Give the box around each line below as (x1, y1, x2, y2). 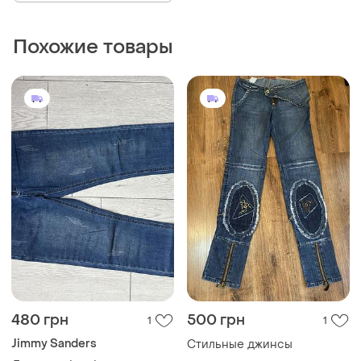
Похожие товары (13, 34, 173, 60)
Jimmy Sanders (11, 335, 97, 351)
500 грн (187, 310, 245, 330)
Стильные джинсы (187, 336, 293, 352)
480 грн (11, 310, 68, 330)
